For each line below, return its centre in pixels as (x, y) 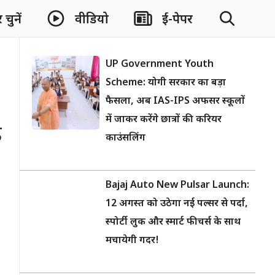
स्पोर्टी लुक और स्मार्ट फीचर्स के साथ (173, 223)
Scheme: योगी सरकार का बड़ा (166, 83)
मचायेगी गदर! (132, 241)
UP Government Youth (160, 65)
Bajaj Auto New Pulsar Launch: (177, 186)
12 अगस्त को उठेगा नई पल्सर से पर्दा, (177, 204)
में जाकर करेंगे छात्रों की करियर (164, 120)
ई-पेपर (177, 20)
